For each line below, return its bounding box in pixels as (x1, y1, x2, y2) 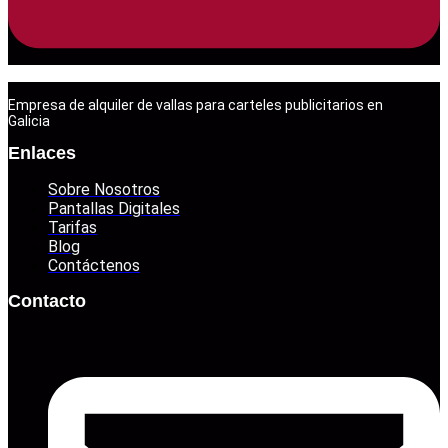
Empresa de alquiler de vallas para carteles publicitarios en (8, 97, 383, 114)
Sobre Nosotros (48, 180, 160, 200)
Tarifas (48, 218, 97, 238)
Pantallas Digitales (48, 199, 180, 219)
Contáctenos (48, 256, 140, 276)
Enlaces (8, 143, 76, 164)
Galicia (8, 113, 50, 130)
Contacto (8, 291, 86, 312)
